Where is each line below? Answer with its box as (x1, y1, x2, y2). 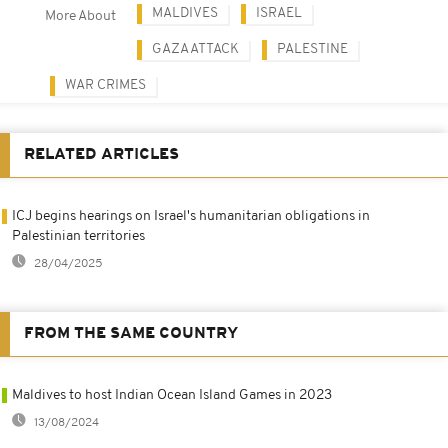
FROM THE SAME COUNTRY (24, 325, 238, 342)
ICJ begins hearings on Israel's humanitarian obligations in (12, 208, 370, 224)
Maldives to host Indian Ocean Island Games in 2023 (12, 387, 332, 403)
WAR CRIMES (65, 77, 146, 93)
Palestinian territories (12, 228, 145, 244)
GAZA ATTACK (152, 41, 239, 57)
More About (45, 8, 116, 24)
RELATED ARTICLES (24, 146, 179, 163)
